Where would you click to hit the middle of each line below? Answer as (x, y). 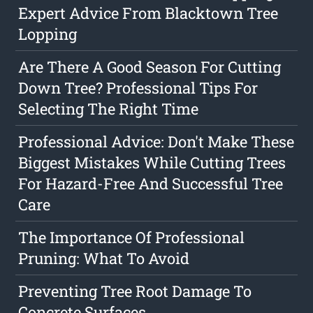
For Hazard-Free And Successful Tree (151, 184)
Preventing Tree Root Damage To (135, 291)
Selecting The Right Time (109, 109)
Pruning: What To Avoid (104, 259)
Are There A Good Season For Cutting (150, 67)
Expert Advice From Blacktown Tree (148, 13)
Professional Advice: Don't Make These (156, 142)
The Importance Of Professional (132, 238)
